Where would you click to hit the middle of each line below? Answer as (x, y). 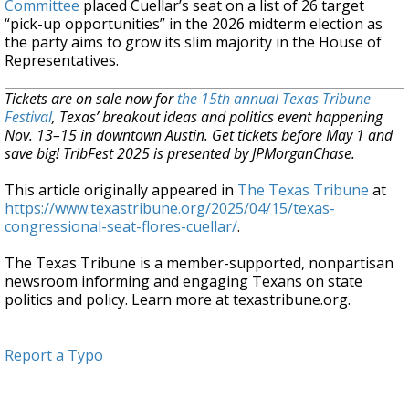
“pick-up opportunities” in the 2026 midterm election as (194, 24)
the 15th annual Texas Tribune (274, 99)
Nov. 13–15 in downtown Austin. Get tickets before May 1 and (199, 135)
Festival (28, 117)
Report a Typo (54, 355)
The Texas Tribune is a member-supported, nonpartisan (199, 263)
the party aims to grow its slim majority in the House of (193, 42)
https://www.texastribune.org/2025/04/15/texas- (170, 208)
